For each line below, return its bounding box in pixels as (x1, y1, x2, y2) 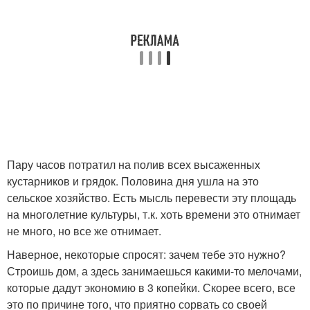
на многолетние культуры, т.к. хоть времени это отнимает (7, 206, 300, 222)
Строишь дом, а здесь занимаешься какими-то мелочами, (7, 263, 302, 279)
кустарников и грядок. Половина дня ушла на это (7, 173, 259, 189)
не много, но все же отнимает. (7, 223, 161, 239)
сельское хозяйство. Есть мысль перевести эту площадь (7, 190, 296, 206)
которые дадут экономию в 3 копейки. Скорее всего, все (7, 280, 295, 295)
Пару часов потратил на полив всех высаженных (7, 156, 260, 172)
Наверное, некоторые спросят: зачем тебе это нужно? (7, 246, 286, 262)
